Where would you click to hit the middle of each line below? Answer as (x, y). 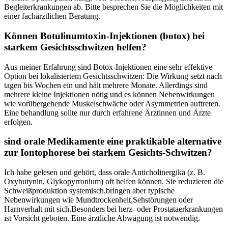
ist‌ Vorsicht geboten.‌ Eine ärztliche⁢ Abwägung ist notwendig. (102, 218)
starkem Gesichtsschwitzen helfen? (75, 47)
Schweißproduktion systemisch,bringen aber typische (89, 191)
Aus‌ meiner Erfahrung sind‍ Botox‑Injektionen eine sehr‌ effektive (108, 67)
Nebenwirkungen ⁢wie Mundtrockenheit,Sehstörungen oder (98, 200)
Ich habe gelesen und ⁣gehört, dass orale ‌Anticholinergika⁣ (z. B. (105, 173)
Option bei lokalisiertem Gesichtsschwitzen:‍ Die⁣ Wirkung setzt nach (113, 76)
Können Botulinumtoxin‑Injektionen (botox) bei (104, 36)
